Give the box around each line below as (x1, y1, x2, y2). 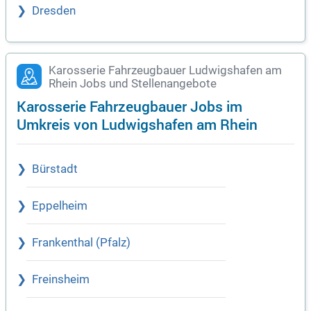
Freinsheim (32, 273, 90, 287)
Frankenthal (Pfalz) (32, 236, 131, 250)
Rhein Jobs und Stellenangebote (49, 77, 217, 91)
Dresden (32, 4, 76, 18)
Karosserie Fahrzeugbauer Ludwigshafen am (49, 64, 282, 78)
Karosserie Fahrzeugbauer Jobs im (17, 96, 242, 117)
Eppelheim (32, 199, 87, 213)
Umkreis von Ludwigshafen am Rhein (17, 114, 258, 135)
